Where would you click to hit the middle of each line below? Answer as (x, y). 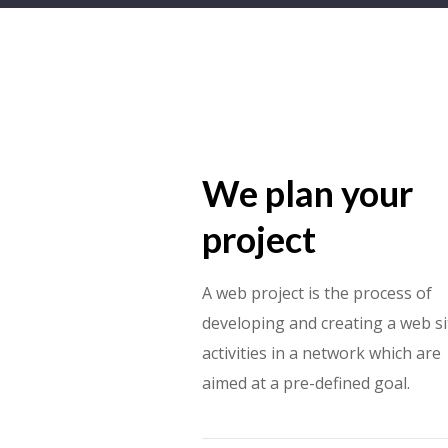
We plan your (307, 192)
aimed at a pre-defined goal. (305, 382)
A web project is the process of (316, 292)
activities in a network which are (321, 352)
